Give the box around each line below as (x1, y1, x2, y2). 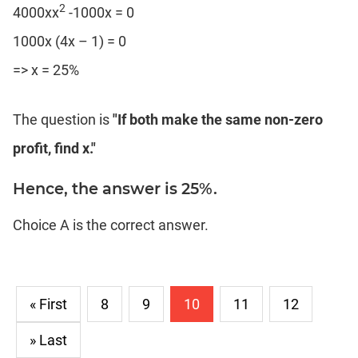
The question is (13, 110, 113, 128)
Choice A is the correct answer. (13, 216, 209, 233)
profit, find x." (13, 139, 96, 157)
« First (30, 295, 67, 312)
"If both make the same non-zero (113, 110, 323, 128)
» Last (30, 331, 67, 348)
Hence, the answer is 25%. (13, 178, 217, 198)
